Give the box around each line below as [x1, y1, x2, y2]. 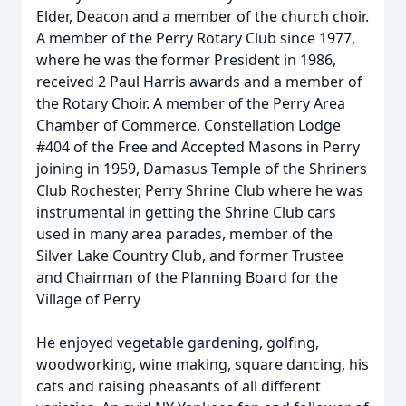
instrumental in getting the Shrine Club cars [36, 202, 336, 222]
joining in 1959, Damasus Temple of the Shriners [36, 159, 367, 179]
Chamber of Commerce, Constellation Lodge [36, 115, 341, 135]
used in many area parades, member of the [36, 224, 333, 244]
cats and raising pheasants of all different [36, 376, 321, 396]
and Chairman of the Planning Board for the [36, 267, 338, 287]
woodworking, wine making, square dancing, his [36, 354, 369, 374]
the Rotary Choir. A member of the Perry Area [36, 93, 345, 113]
